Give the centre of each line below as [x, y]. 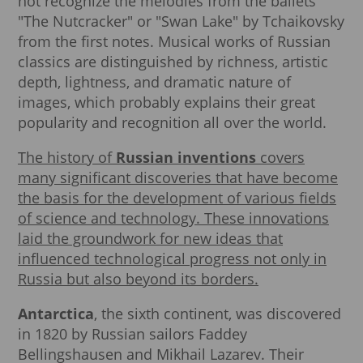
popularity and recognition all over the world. [172, 123]
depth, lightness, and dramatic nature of [154, 82]
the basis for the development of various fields [177, 198]
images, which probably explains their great [167, 102]
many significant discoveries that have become [178, 178]
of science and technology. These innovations [173, 218]
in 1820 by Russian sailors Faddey [132, 334]
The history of [67, 158]
